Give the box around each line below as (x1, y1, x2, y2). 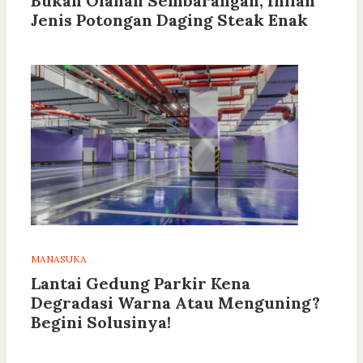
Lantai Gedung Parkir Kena (31, 273, 250, 294)
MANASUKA (31, 253, 87, 266)
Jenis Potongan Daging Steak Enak (31, 10, 308, 31)
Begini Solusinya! (31, 312, 171, 333)
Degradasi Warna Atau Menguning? (31, 293, 320, 314)
